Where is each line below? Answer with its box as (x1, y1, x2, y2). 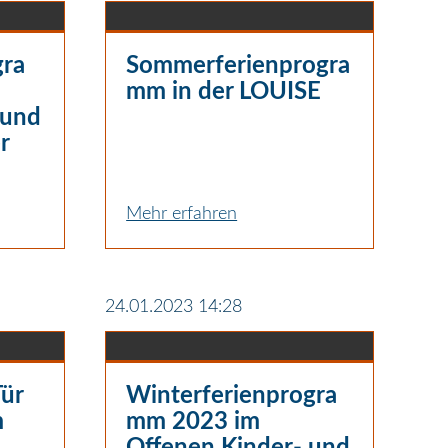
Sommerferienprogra (126, 53, 351, 78)
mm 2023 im (126, 409, 261, 434)
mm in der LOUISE (126, 79, 322, 104)
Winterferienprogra (126, 383, 338, 408)
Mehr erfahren (126, 204, 238, 223)
